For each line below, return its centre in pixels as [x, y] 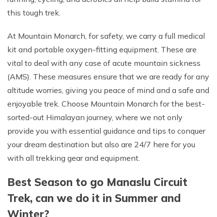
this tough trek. [34, 12]
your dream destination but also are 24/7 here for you [101, 144]
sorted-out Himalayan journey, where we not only [95, 117]
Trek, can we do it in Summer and [94, 198]
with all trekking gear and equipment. [74, 158]
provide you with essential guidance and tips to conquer [106, 131]
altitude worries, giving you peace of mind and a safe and [108, 90]
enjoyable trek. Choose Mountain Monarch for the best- [106, 103]
